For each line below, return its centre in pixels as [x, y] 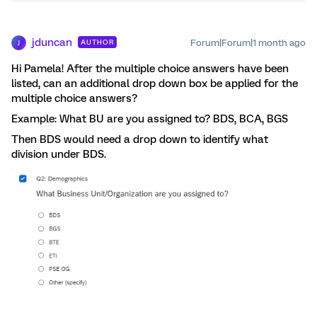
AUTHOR [97, 42]
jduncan [52, 42]
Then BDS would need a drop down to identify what [140, 139]
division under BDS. [59, 154]
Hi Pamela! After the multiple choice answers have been [150, 69]
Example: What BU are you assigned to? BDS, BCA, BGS [150, 119]
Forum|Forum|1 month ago [248, 43]
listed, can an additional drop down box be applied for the [155, 83]
